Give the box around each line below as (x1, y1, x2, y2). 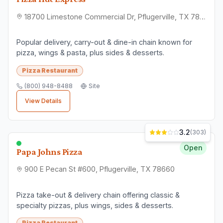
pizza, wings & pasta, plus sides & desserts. (16, 48, 164, 57)
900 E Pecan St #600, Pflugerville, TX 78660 (24, 165, 175, 174)
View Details (25, 97, 62, 105)
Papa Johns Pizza (16, 146, 83, 157)
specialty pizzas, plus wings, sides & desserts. (16, 201, 173, 210)
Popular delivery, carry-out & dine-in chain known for (16, 38, 192, 47)
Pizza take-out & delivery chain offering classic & (16, 190, 180, 199)
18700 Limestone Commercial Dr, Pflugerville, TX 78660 (200, 12, 206, 21)
